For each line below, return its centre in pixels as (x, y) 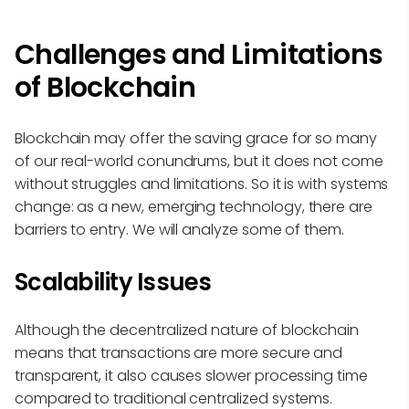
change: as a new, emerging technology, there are (194, 207)
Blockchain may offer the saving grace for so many (196, 139)
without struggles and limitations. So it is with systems (202, 184)
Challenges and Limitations (199, 55)
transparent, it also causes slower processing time (191, 376)
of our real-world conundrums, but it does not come (199, 162)
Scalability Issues (113, 283)
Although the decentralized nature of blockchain (187, 330)
